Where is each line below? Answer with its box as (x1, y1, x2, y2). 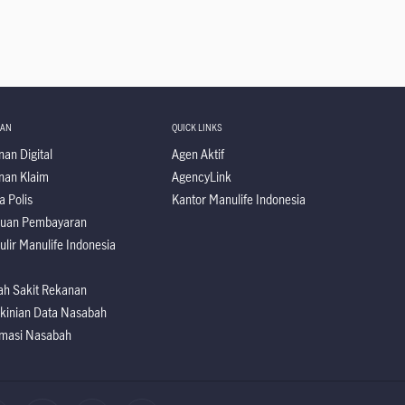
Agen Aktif (171, 146, 224, 163)
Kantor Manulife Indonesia (171, 191, 306, 208)
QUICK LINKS (171, 121, 222, 134)
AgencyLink (171, 168, 231, 185)
